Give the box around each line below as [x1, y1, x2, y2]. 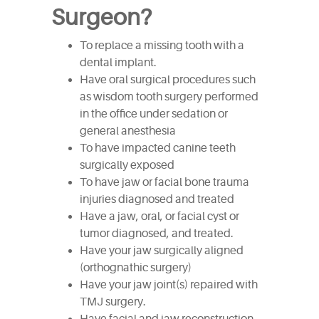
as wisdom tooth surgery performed [80, 90, 258, 103]
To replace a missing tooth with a [80, 39, 244, 52]
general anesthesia [80, 125, 176, 137]
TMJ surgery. [80, 296, 146, 308]
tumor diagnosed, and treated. [80, 227, 234, 240]
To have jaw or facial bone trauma [80, 176, 249, 189]
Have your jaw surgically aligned [80, 244, 244, 257]
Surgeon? [51, 4, 152, 31]
